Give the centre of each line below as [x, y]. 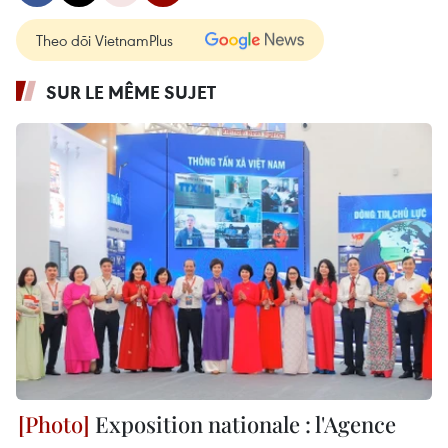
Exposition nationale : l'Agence [243, 424]
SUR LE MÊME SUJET [131, 92]
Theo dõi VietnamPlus [104, 40]
